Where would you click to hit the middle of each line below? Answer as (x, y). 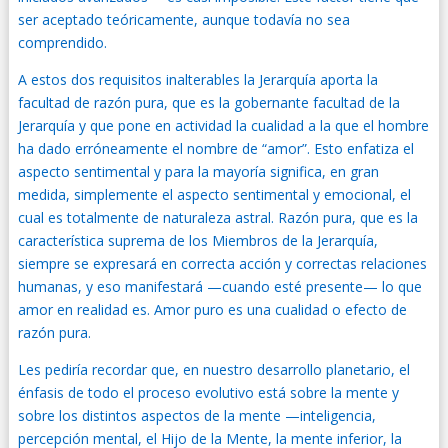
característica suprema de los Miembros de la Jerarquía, (197, 240)
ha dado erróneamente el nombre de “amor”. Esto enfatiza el (215, 148)
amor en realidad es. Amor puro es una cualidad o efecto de (212, 309)
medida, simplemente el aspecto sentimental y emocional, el (214, 194)
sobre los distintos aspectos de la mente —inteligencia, (196, 415)
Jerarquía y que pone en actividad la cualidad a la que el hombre (223, 125)
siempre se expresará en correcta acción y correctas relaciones (222, 263)
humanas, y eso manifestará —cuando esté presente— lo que (219, 286)
